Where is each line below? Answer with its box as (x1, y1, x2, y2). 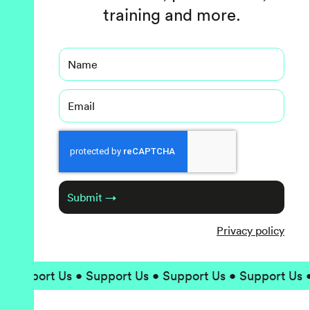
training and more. (102, 4, 241, 26)
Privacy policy (217, 224, 284, 238)
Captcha (58, 131, 100, 146)
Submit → (67, 190, 116, 205)
